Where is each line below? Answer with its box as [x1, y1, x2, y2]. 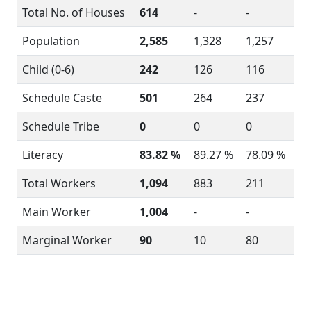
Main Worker [22, 204, 91, 219]
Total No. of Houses [22, 5, 125, 20]
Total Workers [22, 176, 96, 191]
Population [22, 33, 80, 49]
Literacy [22, 147, 63, 162]
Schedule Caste [22, 90, 102, 106]
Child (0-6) [22, 62, 74, 77]
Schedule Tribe [22, 119, 99, 134]
